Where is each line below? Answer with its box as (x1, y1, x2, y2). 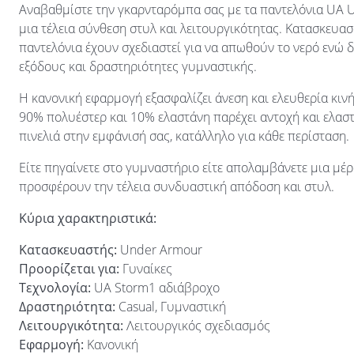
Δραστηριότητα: (19, 298, 115, 315)
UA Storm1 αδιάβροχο (91, 279, 220, 296)
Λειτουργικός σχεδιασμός (123, 317, 270, 334)
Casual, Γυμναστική (115, 298, 226, 315)
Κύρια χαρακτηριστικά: (19, 209, 156, 227)
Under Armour (117, 241, 202, 258)
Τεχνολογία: (19, 279, 91, 296)
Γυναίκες (119, 260, 172, 277)
